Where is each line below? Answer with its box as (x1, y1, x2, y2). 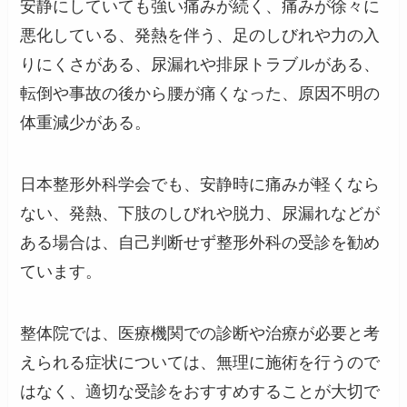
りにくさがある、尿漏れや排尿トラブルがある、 (20, 55, 381, 74)
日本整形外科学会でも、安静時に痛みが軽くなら (20, 174, 381, 194)
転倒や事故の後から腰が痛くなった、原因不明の (20, 84, 381, 103)
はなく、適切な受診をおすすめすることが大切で (20, 382, 381, 401)
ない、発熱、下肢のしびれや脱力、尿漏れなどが (20, 203, 381, 223)
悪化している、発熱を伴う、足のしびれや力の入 (20, 25, 381, 45)
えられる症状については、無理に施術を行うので (20, 352, 381, 372)
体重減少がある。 (20, 113, 152, 132)
